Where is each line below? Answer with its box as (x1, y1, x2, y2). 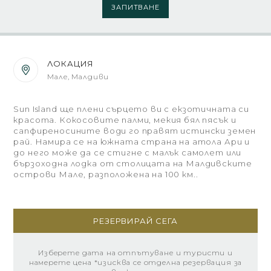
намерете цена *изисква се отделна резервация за (28, 258, 243, 267)
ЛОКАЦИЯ (47, 59, 94, 68)
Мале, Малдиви (47, 72, 109, 81)
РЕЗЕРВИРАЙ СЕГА (93, 216, 178, 226)
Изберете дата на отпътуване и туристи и (38, 248, 233, 257)
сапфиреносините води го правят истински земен (13, 126, 256, 135)
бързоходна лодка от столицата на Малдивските (13, 158, 252, 168)
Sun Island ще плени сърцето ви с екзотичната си (13, 104, 249, 114)
